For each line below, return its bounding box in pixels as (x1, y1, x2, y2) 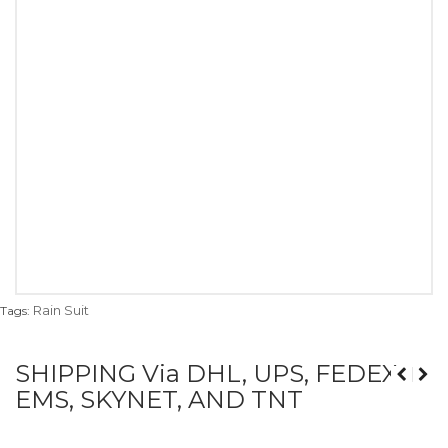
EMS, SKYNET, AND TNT (15, 385, 303, 415)
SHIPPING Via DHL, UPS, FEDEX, (15, 359, 402, 389)
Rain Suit (33, 302, 89, 319)
